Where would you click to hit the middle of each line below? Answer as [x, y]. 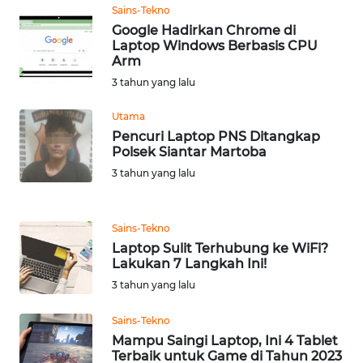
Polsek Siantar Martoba [189, 152]
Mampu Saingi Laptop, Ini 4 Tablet [225, 340]
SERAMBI [54, 44]
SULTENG [55, 284]
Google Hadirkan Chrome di [204, 30]
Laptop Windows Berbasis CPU [215, 45]
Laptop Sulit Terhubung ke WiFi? [220, 248]
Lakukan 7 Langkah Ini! [189, 263]
